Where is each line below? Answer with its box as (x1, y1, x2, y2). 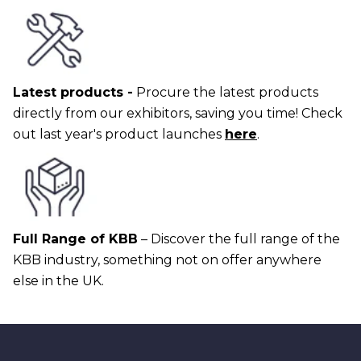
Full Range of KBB (13, 231, 138, 247)
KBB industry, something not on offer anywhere (13, 252, 322, 268)
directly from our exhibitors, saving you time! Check (13, 106, 342, 121)
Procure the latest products (133, 85, 318, 100)
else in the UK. (13, 273, 107, 288)
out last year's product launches (13, 127, 225, 142)
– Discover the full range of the (138, 231, 340, 247)
